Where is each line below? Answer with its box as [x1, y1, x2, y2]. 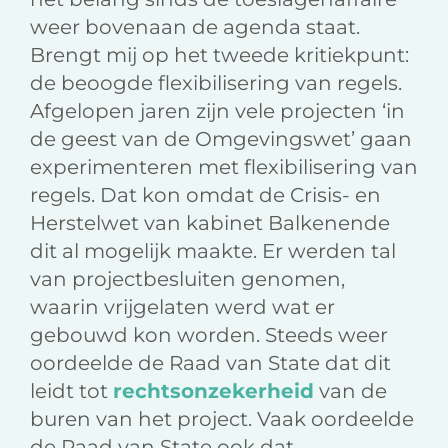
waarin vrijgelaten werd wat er [30, 295, 335, 320]
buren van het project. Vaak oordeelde [30, 407, 414, 432]
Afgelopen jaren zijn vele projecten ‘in [30, 99, 405, 124]
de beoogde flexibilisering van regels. [30, 71, 402, 96]
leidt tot [30, 379, 113, 404]
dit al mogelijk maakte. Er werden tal [30, 239, 396, 264]
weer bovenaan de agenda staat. [30, 15, 360, 40]
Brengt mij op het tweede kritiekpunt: [30, 43, 409, 68]
